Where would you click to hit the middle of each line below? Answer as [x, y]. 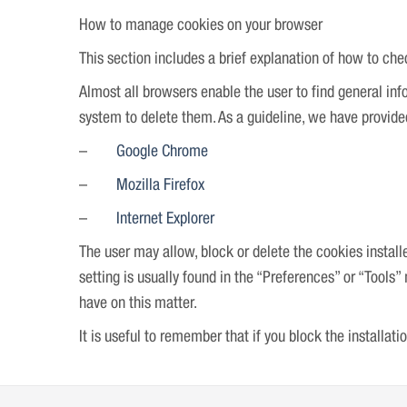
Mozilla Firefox [160, 186]
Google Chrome [162, 152]
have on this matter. [138, 304]
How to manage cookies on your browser [201, 26]
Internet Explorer [165, 219]
